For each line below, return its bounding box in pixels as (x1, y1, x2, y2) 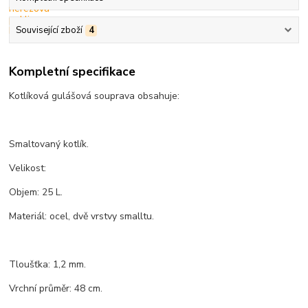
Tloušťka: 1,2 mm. (9, 258, 87, 272)
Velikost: (9, 162, 47, 175)
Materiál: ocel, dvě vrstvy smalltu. (9, 210, 155, 223)
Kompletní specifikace (9, 63, 136, 80)
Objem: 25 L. (9, 186, 63, 199)
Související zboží (15, 23, 82, 36)
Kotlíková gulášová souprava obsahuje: (9, 89, 180, 103)
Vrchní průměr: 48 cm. (9, 282, 103, 296)
